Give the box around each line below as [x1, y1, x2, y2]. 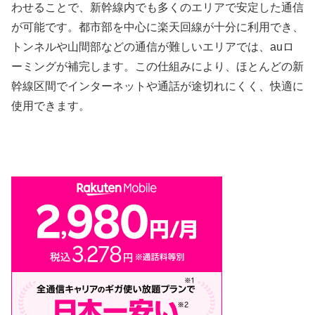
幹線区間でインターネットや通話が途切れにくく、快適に [11, 80, 304, 93]
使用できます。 [11, 100, 90, 112]
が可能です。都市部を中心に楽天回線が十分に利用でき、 [11, 21, 304, 34]
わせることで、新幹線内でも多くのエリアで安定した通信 [11, 1, 304, 14]
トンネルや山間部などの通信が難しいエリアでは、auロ [11, 41, 294, 53]
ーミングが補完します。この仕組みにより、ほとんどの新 [11, 60, 304, 73]
